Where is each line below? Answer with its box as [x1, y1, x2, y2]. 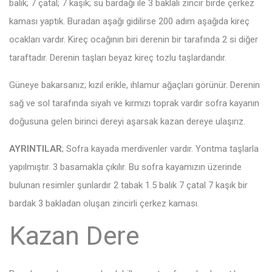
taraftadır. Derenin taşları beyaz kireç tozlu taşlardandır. [9, 52, 226, 63]
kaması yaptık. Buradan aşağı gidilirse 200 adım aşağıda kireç [9, 15, 250, 27]
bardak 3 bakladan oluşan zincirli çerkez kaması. [9, 197, 199, 209]
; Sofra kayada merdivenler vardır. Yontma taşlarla [62, 143, 259, 154]
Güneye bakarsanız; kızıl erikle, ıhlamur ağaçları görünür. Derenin [9, 79, 260, 90]
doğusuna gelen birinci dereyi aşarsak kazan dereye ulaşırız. [9, 115, 245, 127]
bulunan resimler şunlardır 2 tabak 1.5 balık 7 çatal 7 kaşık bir [9, 179, 248, 191]
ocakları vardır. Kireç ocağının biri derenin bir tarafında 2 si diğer [9, 33, 258, 45]
